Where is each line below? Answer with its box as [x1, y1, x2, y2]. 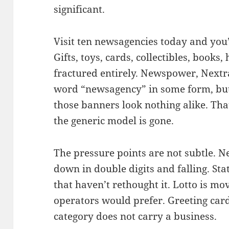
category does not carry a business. [54, 209, 217, 223]
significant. [54, 2, 105, 16]
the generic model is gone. [54, 113, 174, 127]
